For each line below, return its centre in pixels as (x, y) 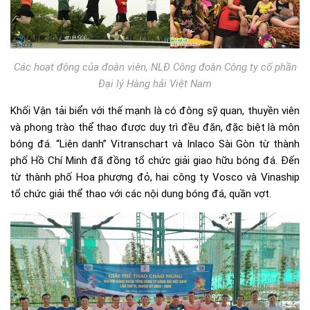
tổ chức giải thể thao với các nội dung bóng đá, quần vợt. (141, 193)
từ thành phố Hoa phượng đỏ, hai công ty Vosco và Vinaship (155, 177)
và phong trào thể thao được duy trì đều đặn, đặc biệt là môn (155, 127)
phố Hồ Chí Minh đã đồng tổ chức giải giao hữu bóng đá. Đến (155, 160)
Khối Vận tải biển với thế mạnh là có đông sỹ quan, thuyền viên (155, 110)
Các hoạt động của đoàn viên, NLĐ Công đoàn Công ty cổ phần (155, 67)
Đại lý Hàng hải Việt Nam (155, 83)
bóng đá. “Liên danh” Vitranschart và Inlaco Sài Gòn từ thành (155, 144)
